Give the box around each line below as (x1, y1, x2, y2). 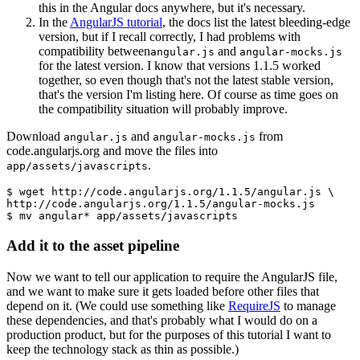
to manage (280, 298, 336, 313)
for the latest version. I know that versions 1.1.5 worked (39, 59, 321, 73)
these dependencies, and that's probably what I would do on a (6, 313, 317, 327)
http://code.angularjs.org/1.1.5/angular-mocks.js (6, 198, 315, 211)
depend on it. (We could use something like (6, 298, 228, 313)
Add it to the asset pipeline (6, 237, 179, 255)
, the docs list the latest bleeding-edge (162, 15, 350, 30)
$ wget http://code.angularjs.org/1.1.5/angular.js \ (6, 186, 334, 198)
